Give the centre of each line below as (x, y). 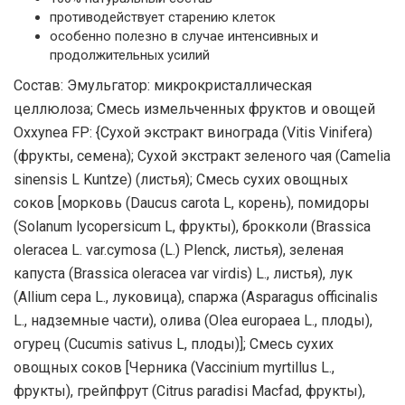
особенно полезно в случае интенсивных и (184, 36)
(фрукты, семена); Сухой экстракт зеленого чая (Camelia (202, 156)
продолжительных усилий (130, 55)
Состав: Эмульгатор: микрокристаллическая (163, 85)
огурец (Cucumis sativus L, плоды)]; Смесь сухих (174, 344)
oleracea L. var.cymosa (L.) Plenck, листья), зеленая (179, 250)
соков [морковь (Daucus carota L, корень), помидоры (192, 203)
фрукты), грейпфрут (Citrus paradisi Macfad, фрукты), (189, 391)
